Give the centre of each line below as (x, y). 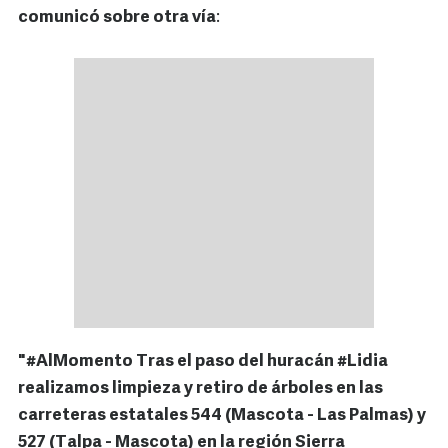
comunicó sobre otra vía (117, 18)
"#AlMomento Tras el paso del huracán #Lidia (203, 362)
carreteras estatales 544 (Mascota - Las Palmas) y (222, 416)
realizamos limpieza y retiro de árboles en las (200, 389)
